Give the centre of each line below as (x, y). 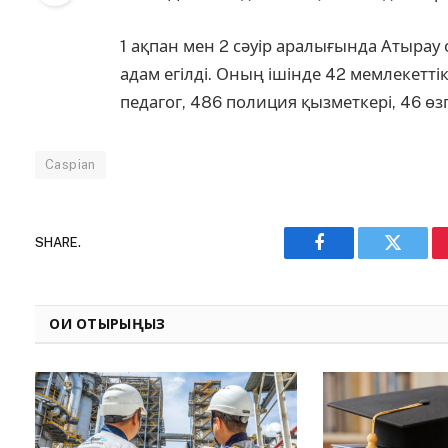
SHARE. (58, 243)
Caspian (70, 164)
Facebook (352, 257)
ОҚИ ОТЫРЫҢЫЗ (107, 323)
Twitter (417, 257)
